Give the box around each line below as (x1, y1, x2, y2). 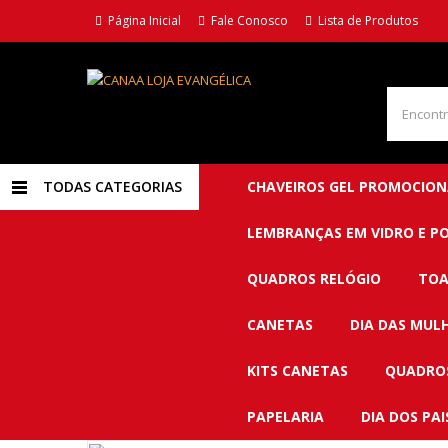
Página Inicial (102, 12, 181, 29)
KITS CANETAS (247, 361, 348, 380)
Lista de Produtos (312, 12, 418, 29)
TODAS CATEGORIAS (42, 177, 182, 196)
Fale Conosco (205, 12, 288, 29)
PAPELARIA (247, 407, 324, 426)
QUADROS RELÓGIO (247, 269, 381, 288)
